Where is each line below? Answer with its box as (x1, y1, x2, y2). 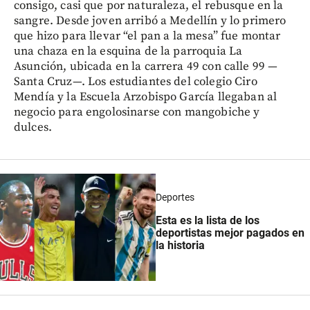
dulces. (14, 119, 53, 135)
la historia (156, 239, 205, 253)
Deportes (156, 191, 194, 203)
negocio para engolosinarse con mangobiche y (14, 104, 260, 120)
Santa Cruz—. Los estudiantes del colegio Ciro (14, 73, 257, 89)
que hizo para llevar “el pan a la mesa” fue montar (14, 28, 281, 44)
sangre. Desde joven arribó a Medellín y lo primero (14, 12, 286, 28)
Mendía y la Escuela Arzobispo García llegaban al (14, 89, 277, 104)
